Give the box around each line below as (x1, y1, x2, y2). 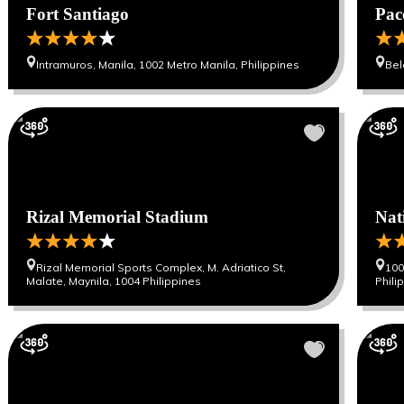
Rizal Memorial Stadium (26, 207, 209, 226)
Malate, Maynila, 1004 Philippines (26, 274, 202, 288)
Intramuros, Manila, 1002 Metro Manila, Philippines (36, 58, 300, 71)
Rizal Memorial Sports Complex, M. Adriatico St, (36, 261, 287, 274)
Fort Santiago (26, 5, 130, 23)
